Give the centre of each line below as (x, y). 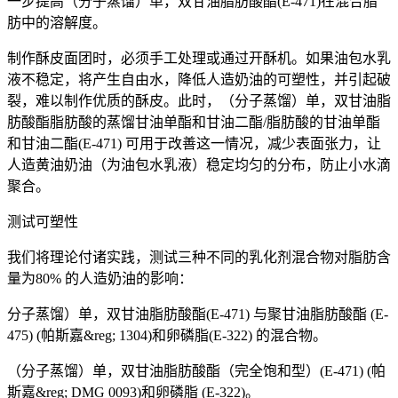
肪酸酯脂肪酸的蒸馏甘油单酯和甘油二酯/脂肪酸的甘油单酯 (194, 122)
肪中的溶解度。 (57, 23)
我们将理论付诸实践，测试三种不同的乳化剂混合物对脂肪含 (199, 257)
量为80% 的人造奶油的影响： (100, 279)
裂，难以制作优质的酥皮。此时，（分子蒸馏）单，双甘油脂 (199, 101)
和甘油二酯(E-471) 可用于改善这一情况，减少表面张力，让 (194, 143)
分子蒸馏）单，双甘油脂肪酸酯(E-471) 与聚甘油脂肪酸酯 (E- (198, 314)
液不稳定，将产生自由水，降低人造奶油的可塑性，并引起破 (199, 80)
